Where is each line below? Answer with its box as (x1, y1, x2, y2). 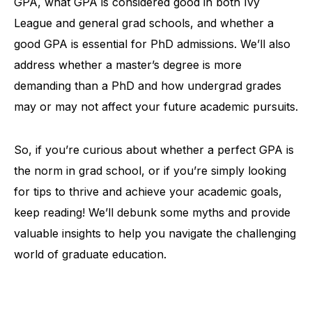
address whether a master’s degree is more (14, 58, 242, 72)
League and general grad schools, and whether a (14, 16, 274, 30)
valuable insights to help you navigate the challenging (14, 226, 296, 240)
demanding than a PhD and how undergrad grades (14, 79, 281, 93)
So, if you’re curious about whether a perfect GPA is (14, 143, 294, 157)
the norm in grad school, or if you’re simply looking (14, 164, 286, 178)
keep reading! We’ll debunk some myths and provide (14, 205, 290, 219)
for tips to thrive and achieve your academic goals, (14, 185, 282, 198)
